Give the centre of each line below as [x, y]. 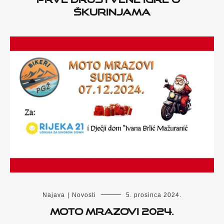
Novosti [84, 195]
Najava [54, 195]
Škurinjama [112, 10]
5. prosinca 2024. [154, 195]
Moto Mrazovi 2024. [112, 210]
